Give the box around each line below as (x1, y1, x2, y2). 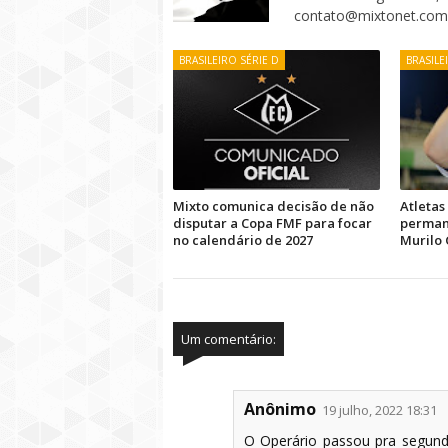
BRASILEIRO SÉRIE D (179, 53, 279, 67)
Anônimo (244, 398, 316, 420)
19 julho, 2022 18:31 (322, 401, 437, 419)
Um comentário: (181, 330, 276, 348)
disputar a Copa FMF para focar (173, 214, 372, 232)
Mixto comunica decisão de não (173, 197, 374, 215)
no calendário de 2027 (173, 231, 313, 249)
